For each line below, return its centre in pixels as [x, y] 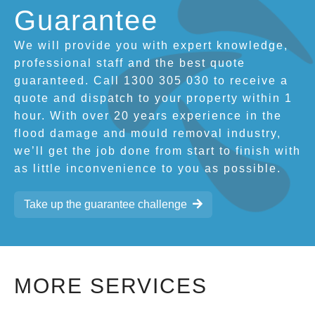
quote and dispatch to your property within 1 [153, 98]
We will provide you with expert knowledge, [151, 45]
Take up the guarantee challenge [105, 204]
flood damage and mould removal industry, [148, 133]
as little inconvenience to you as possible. [148, 168]
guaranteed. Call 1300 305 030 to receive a [151, 80]
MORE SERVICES [111, 285]
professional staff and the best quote [130, 63]
